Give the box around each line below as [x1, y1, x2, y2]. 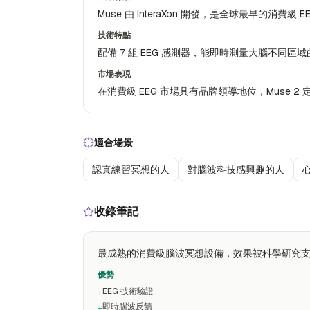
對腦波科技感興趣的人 [188, 163, 284, 176]
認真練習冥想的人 [92, 163, 170, 176]
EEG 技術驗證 [102, 286, 154, 297]
